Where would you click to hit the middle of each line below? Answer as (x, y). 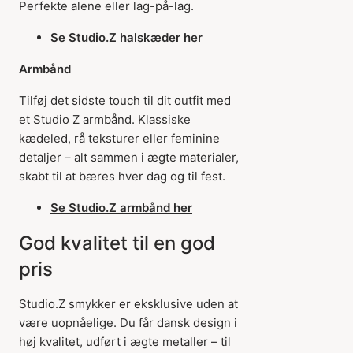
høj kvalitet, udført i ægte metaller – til (125, 342)
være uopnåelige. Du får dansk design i (128, 323)
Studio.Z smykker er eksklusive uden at (128, 304)
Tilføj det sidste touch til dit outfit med (125, 100)
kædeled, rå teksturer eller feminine (119, 138)
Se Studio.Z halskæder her (126, 37)
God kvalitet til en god (117, 243)
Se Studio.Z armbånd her (121, 208)
